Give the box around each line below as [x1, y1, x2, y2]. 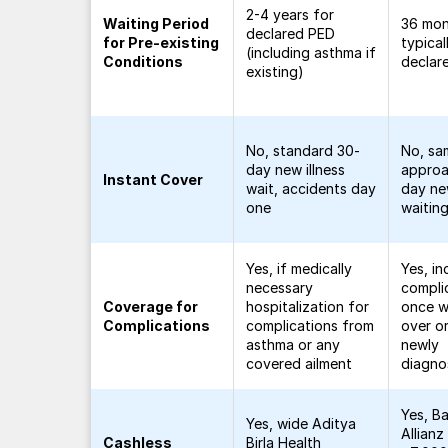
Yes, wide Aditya [246, 415, 357, 432]
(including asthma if [246, 44, 377, 61]
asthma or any [246, 336, 341, 353]
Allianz [401, 425, 445, 442]
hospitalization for [246, 298, 370, 315]
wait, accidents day [246, 180, 377, 197]
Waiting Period [103, 15, 210, 32]
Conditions [103, 53, 184, 70]
